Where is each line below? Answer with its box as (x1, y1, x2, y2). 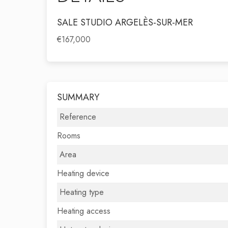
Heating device (57, 167, 109, 179)
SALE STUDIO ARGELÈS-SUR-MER (57, 16, 193, 29)
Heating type (60, 186, 104, 198)
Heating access (57, 205, 110, 217)
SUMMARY (57, 91, 99, 104)
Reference (60, 111, 96, 123)
